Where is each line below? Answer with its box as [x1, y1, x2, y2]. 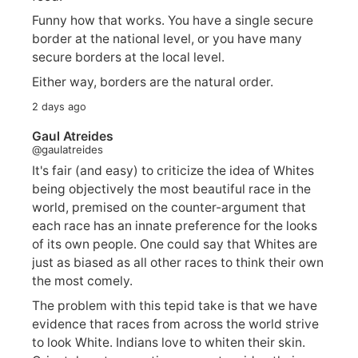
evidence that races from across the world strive [32, 316, 319, 332]
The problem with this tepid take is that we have [32, 297, 317, 313]
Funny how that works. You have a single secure [32, 13, 313, 29]
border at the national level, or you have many [32, 31, 302, 47]
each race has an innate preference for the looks [32, 217, 317, 233]
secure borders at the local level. [32, 50, 225, 66]
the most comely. [32, 272, 133, 288]
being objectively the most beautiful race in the [32, 181, 311, 197]
